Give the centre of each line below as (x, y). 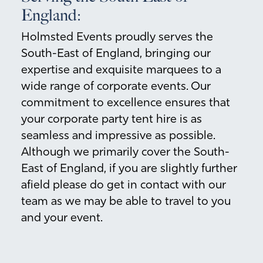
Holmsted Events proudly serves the (117, 37)
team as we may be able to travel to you (126, 202)
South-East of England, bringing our (116, 54)
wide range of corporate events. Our (116, 87)
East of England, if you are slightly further (129, 169)
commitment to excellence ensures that (126, 103)
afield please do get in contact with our (124, 185)
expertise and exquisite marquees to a (121, 70)
